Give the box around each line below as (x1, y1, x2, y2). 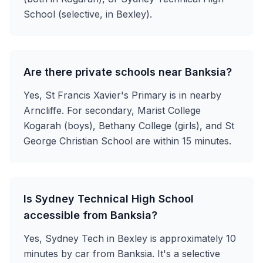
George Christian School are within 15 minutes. (23, 135, 231, 147)
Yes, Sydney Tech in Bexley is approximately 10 (23, 232, 236, 244)
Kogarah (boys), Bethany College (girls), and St (23, 120, 234, 131)
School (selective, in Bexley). (23, 8, 152, 20)
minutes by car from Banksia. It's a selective (23, 248, 220, 259)
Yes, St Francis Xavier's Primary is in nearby (23, 89, 221, 101)
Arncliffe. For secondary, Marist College (23, 104, 201, 116)
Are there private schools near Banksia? (23, 66, 232, 78)
